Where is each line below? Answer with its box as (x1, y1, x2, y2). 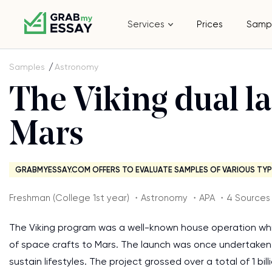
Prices (197, 19, 223, 30)
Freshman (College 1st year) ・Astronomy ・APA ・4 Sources (9, 192, 270, 203)
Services (127, 19, 165, 30)
